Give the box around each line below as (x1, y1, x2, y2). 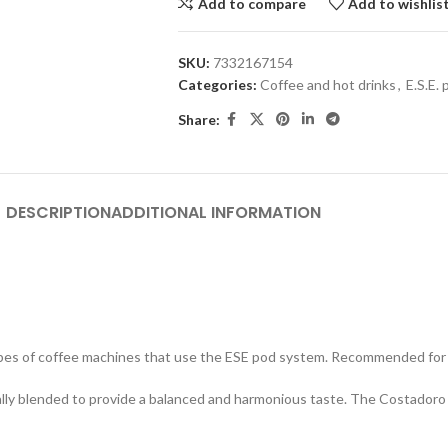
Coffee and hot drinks (259, 76, 396, 93)
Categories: (177, 76, 257, 93)
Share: (177, 110, 220, 128)
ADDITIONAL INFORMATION (110, 201, 321, 224)
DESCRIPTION (5, 201, 111, 224)
